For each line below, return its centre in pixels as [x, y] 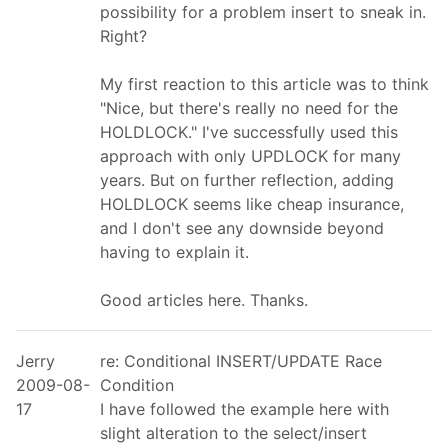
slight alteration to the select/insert [233, 432]
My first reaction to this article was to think [264, 83]
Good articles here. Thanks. [204, 299]
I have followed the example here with [244, 408]
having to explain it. [174, 251]
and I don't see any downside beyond [242, 227]
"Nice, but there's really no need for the [249, 107]
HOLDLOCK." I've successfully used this [249, 131]
